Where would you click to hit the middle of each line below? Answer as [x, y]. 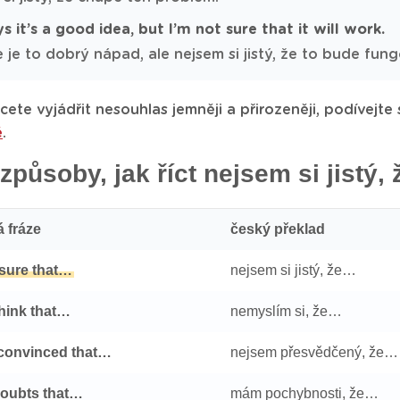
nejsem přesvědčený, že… [314, 352]
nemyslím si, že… [286, 311]
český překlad [278, 229]
